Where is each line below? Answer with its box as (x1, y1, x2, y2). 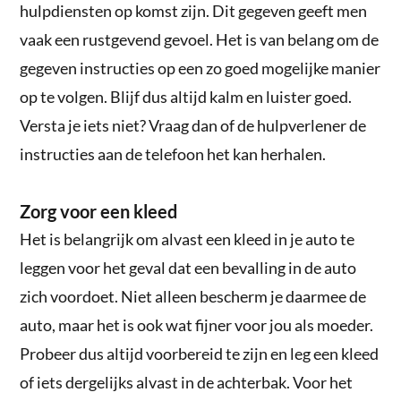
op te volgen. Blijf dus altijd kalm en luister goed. (20, 86, 353, 107)
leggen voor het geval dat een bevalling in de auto (20, 257, 357, 277)
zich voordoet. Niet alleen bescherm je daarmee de (20, 286, 367, 306)
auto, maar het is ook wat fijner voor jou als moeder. (20, 314, 374, 335)
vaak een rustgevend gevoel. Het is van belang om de (20, 29, 380, 49)
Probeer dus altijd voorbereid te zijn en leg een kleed (20, 343, 380, 363)
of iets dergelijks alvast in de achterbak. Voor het (20, 371, 354, 392)
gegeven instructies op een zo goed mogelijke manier (20, 57, 381, 78)
